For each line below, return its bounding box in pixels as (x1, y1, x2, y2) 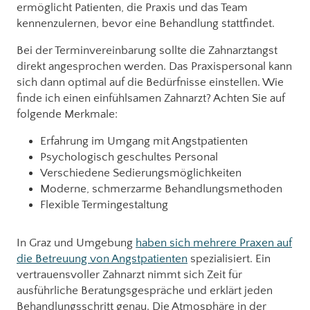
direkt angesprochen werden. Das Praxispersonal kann (17, 60, 292, 73)
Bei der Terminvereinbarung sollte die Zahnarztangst (17, 44, 277, 57)
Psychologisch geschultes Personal (40, 150, 218, 163)
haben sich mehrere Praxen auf (136, 236, 292, 249)
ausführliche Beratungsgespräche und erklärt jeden (17, 284, 273, 297)
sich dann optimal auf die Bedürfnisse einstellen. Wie (17, 75, 284, 89)
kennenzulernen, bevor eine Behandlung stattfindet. (17, 17, 275, 30)
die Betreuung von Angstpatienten (17, 252, 188, 265)
